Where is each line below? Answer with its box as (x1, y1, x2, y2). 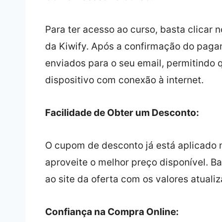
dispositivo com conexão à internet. (45, 74, 204, 86)
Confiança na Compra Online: (45, 206, 179, 218)
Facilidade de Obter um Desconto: (45, 107, 199, 119)
